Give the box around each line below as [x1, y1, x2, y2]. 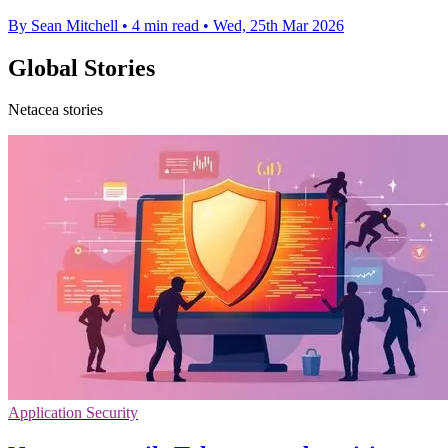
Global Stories [8, 54, 155, 81]
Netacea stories [8, 101, 103, 119]
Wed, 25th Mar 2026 [213, 16, 344, 34]
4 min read [132, 16, 199, 34]
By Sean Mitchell [8, 16, 118, 34]
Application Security [8, 404, 138, 422]
